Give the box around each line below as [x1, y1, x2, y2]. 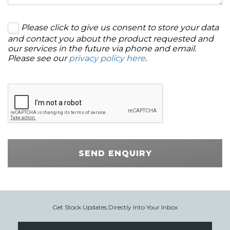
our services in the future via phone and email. [8, 44, 196, 54]
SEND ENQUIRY [78, 148, 152, 158]
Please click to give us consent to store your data [21, 23, 219, 33]
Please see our [8, 53, 69, 64]
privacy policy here [69, 53, 145, 64]
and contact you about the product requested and [8, 34, 214, 44]
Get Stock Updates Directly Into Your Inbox [52, 203, 178, 212]
